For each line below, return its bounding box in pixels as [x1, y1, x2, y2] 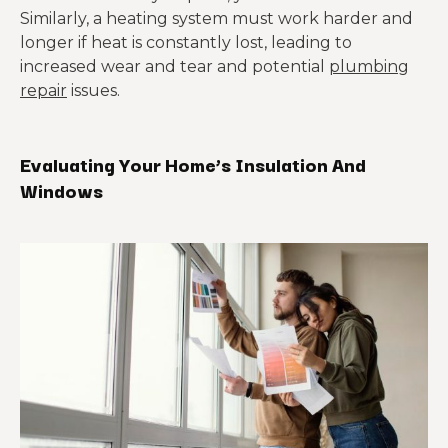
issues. [67, 81, 120, 100]
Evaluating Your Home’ [20, 149, 221, 179]
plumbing [329, 57, 409, 76]
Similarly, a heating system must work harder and [20, 9, 413, 28]
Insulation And [231, 149, 366, 179]
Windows [20, 175, 103, 205]
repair [20, 81, 67, 100]
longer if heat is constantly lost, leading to [20, 33, 352, 52]
